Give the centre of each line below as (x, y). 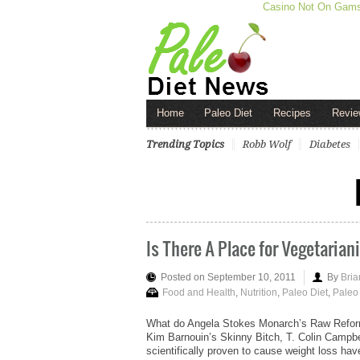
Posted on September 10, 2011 (228, 277)
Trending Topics (185, 144)
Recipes (292, 112)
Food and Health (199, 292)
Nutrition (259, 292)
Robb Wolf (267, 144)
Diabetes (330, 144)
